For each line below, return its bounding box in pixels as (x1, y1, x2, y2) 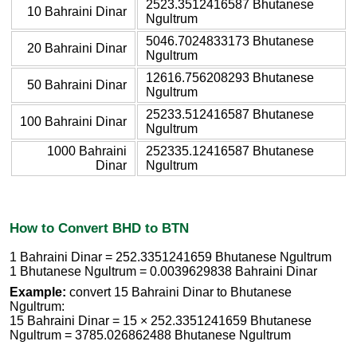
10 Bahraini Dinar (27, 4, 127, 18)
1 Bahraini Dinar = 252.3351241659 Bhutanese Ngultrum (10, 250, 331, 265)
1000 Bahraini (47, 143, 127, 158)
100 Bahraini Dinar (20, 114, 127, 128)
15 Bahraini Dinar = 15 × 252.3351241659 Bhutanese (10, 314, 312, 328)
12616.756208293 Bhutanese (146, 70, 314, 84)
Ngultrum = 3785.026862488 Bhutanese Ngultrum (10, 328, 291, 343)
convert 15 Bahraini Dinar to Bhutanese (66, 285, 292, 300)
